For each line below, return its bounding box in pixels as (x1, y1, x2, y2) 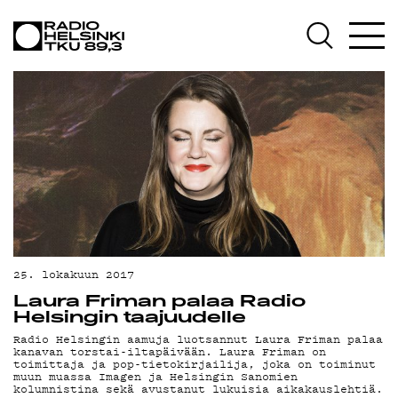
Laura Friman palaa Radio (13, 295, 306, 311)
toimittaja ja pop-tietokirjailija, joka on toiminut (13, 356, 376, 372)
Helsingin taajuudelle (13, 311, 246, 327)
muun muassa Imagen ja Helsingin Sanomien (13, 369, 298, 385)
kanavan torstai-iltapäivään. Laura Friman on (13, 344, 326, 360)
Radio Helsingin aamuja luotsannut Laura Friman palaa (13, 331, 383, 347)
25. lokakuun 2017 (13, 267, 134, 282)
